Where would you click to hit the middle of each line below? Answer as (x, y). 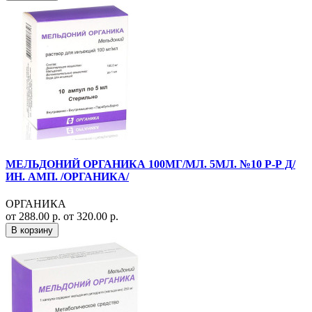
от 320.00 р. (91, 216)
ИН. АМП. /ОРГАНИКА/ (67, 176)
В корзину (32, 230)
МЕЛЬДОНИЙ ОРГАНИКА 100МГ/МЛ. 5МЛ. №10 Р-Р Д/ (150, 164)
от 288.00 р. (34, 216)
